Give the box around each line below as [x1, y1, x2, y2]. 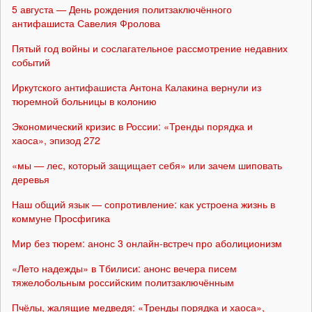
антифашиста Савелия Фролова [12, 15, 160, 30]
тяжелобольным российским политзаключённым [12, 274, 234, 289]
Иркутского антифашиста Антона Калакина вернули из [12, 79, 261, 94]
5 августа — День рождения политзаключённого [12, 1, 232, 16]
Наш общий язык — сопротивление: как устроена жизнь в [12, 196, 275, 211]
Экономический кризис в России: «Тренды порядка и [12, 118, 253, 133]
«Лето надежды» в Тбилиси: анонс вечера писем [12, 260, 237, 275]
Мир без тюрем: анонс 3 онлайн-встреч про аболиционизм [12, 235, 285, 250]
